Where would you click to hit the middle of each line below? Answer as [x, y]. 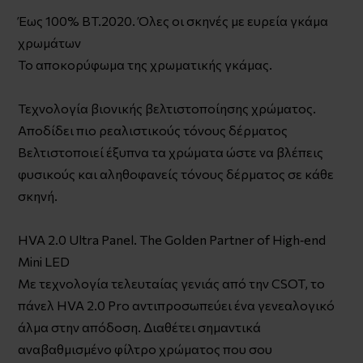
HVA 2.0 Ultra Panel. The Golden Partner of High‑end [172, 239]
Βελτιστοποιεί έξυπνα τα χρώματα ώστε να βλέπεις [171, 152]
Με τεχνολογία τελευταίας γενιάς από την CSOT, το [172, 283]
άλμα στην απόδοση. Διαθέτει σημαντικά [140, 327]
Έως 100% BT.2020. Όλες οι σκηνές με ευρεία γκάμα [173, 20]
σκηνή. [38, 195]
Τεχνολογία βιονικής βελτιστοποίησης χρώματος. [167, 108]
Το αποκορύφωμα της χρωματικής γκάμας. [145, 64]
